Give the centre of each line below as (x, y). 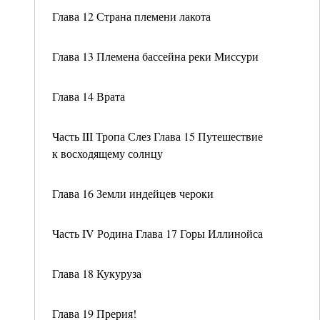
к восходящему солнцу (107, 153)
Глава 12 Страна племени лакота (131, 16)
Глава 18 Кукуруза (97, 273)
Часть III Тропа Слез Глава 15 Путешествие (157, 136)
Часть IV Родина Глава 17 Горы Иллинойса (157, 233)
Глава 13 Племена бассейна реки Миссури (155, 56)
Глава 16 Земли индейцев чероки (133, 193)
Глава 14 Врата (89, 96)
